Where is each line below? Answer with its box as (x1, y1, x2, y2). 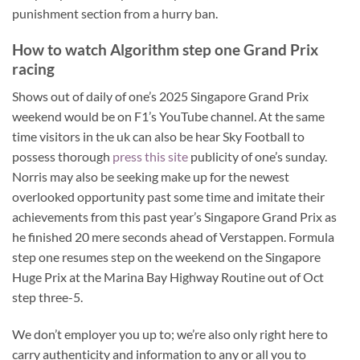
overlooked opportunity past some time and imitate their (12, 189, 325, 205)
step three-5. (12, 289, 83, 305)
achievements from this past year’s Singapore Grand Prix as (12, 209, 337, 225)
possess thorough (12, 149, 112, 165)
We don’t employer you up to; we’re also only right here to (12, 326, 328, 342)
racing (12, 59, 55, 78)
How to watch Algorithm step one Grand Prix (12, 39, 318, 59)
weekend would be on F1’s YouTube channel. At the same (12, 108, 325, 125)
